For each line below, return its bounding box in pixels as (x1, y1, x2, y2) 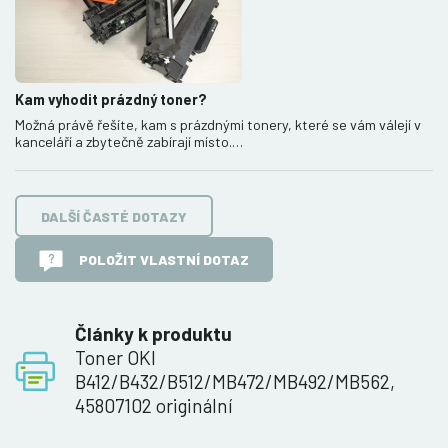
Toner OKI (75, 345, 156, 369)
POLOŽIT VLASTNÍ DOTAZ (79, 250, 249, 268)
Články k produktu (75, 321, 232, 345)
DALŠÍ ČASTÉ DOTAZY (41, 207, 187, 225)
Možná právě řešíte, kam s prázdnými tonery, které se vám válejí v (15, 116, 421, 134)
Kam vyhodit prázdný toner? (15, 91, 207, 109)
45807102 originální (75, 393, 232, 417)
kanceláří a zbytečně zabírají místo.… (15, 133, 243, 151)
